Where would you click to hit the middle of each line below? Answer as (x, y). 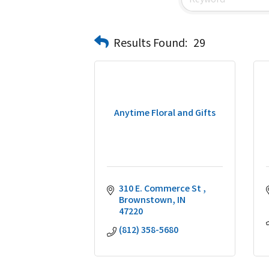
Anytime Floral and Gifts (165, 114)
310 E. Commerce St (161, 189)
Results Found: (150, 44)
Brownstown (146, 201)
